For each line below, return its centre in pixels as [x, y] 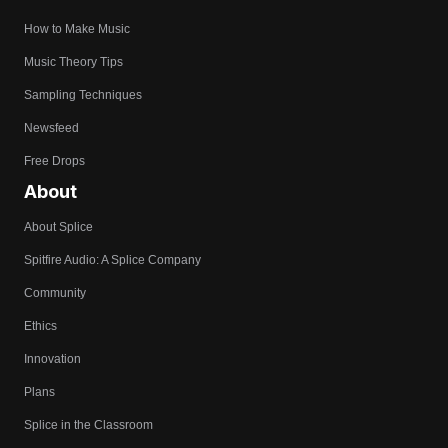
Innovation [52, 359]
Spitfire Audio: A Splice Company [112, 260]
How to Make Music [77, 29]
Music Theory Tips [73, 62]
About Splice [58, 227]
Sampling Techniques [83, 95]
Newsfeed [51, 128]
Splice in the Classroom [88, 425]
